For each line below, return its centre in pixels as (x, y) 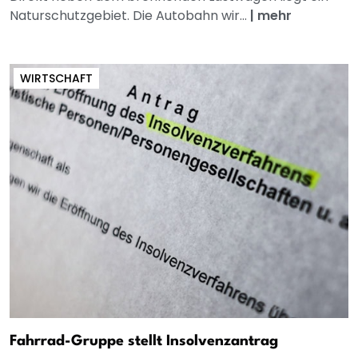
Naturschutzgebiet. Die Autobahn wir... (130, 15)
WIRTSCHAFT (56, 78)
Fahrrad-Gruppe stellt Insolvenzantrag (144, 341)
